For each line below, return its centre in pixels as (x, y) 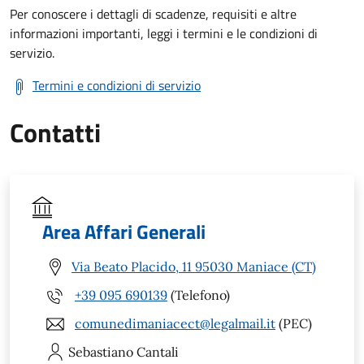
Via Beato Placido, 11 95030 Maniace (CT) (194, 267)
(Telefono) (199, 295)
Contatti (55, 132)
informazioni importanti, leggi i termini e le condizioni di (164, 33)
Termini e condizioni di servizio (117, 85)
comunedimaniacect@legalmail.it (175, 324)
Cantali (158, 351)
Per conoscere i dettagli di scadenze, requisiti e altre (153, 13)
